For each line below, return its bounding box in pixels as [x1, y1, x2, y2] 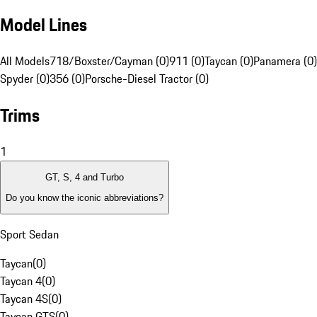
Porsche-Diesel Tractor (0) [85, 70, 209, 88]
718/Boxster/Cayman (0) [50, 52, 169, 70]
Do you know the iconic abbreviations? [6, 192, 163, 203]
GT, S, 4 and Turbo [45, 172, 124, 183]
